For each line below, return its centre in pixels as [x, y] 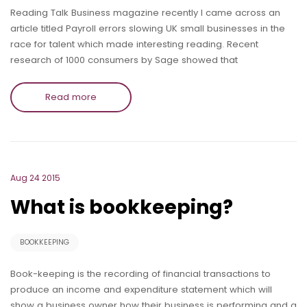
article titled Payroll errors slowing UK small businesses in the [148, 28]
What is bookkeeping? [122, 207]
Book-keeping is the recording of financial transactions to [140, 273]
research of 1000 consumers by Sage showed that [124, 60]
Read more [71, 97]
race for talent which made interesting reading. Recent [134, 44]
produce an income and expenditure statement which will [141, 289]
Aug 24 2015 [35, 178]
